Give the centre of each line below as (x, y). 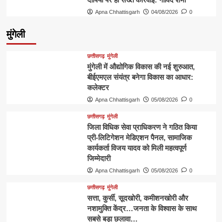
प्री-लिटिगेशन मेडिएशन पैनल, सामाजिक (139, 137)
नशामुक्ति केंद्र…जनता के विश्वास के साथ (142, 208)
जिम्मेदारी (99, 158)
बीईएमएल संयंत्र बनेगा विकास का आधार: (140, 77)
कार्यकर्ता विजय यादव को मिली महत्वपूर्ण (137, 148)
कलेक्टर (98, 87)
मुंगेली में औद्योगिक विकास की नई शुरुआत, (141, 66)
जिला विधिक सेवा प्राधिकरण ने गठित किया (142, 127)
